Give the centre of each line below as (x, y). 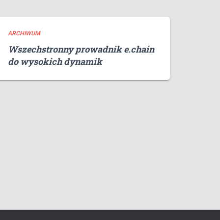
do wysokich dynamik (55, 62)
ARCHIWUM (24, 34)
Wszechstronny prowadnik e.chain (81, 49)
